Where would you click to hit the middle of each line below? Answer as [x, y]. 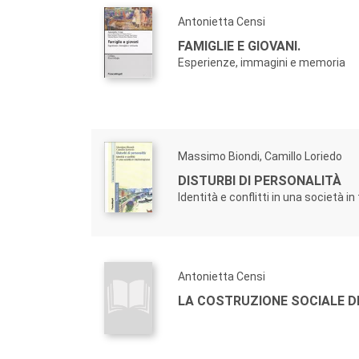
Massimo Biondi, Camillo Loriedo [260, 156]
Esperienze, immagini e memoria [262, 63]
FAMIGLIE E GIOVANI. [239, 46]
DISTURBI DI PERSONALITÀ [260, 181]
